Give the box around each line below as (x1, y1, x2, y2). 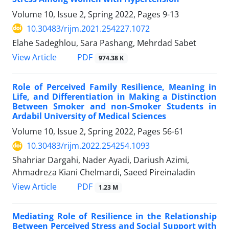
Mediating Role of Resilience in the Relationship (12, 211, 217, 222)
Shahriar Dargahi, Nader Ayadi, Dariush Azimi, (12, 154, 189, 166)
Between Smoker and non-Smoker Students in (12, 101, 217, 112)
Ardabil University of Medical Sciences (12, 110, 166, 122)
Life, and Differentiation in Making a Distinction (12, 91, 217, 103)
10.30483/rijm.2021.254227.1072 (27, 22, 150, 34)
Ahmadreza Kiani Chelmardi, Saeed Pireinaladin (12, 167, 195, 178)
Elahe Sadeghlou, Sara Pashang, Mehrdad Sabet (12, 37, 196, 49)
